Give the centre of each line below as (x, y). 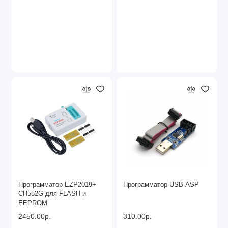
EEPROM (33, 203)
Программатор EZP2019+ (57, 185)
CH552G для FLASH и (52, 194)
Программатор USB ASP (161, 185)
